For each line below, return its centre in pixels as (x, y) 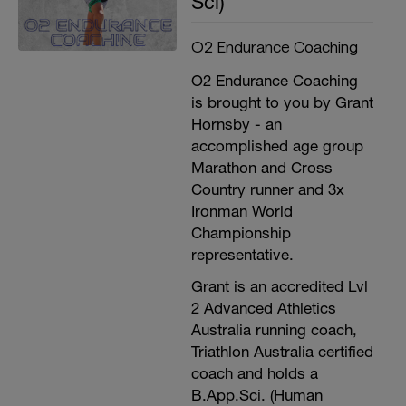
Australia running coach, (274, 330)
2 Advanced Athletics (263, 308)
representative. (242, 255)
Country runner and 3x (267, 189)
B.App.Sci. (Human (256, 395)
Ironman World (242, 211)
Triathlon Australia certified (282, 352)
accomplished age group (277, 146)
